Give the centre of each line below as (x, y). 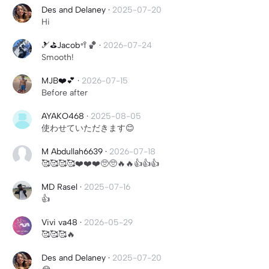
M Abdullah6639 (72, 152)
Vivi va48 (59, 222)
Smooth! (58, 57)
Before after (65, 93)
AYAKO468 (63, 116)
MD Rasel (61, 187)
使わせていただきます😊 (88, 128)
